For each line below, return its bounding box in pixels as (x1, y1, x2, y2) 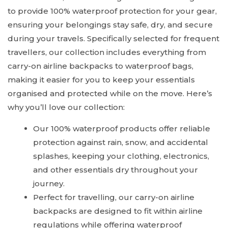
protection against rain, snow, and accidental (33, 137, 208, 148)
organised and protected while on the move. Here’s (8, 89, 212, 99)
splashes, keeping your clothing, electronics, (33, 151, 209, 161)
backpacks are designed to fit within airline (33, 206, 203, 216)
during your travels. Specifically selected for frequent (8, 34, 219, 44)
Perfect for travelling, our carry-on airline (33, 192, 194, 203)
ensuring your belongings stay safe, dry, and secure (8, 20, 213, 30)
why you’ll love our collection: (8, 102, 125, 112)
